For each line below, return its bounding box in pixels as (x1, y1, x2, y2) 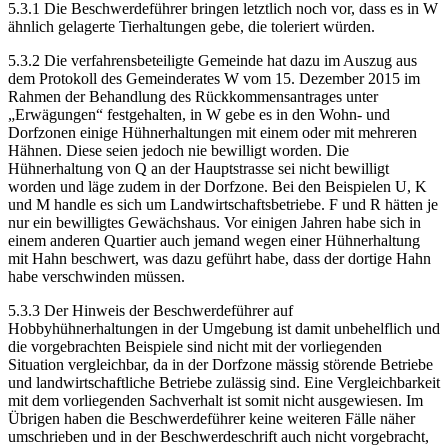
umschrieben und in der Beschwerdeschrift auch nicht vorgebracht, (8, 428, 429, 446)
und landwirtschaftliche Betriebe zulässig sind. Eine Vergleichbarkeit (8, 374, 440, 392)
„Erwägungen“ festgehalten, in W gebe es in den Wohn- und (8, 106, 390, 124)
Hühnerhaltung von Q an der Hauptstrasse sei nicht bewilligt (8, 160, 389, 178)
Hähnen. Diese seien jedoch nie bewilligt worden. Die (8, 142, 349, 160)
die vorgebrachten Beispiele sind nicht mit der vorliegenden (8, 338, 382, 356)
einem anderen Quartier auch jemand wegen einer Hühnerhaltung (8, 232, 420, 250)
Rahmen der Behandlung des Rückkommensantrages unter (8, 88, 378, 106)
